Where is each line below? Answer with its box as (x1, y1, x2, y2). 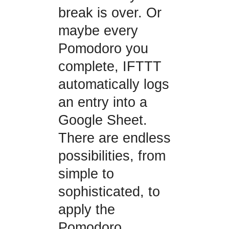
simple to (58, 166, 114, 182)
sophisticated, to (58, 184, 160, 200)
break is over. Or (58, 5, 162, 21)
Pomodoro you (58, 41, 148, 57)
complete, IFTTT (58, 59, 162, 75)
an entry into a (58, 95, 147, 110)
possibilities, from (58, 148, 166, 164)
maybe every (58, 23, 138, 39)
